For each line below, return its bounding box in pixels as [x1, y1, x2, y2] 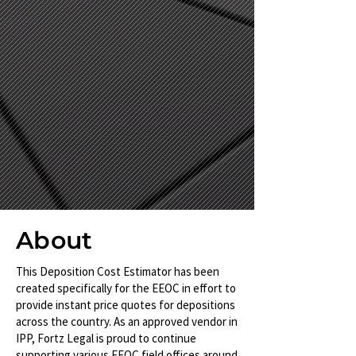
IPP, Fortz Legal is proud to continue [16, 331, 196, 346]
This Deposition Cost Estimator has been [16, 264, 219, 279]
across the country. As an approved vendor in [16, 314, 238, 329]
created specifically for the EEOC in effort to [16, 281, 236, 296]
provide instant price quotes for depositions [16, 297, 235, 312]
